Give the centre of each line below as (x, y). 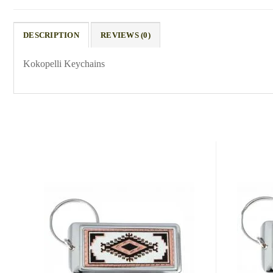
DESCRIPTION (51, 36)
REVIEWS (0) (126, 36)
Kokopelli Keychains (64, 64)
